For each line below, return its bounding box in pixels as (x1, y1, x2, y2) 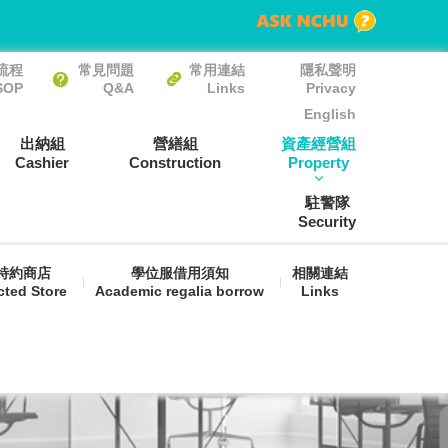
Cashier (15, 154, 69, 171)
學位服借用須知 (130, 265, 229, 281)
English (304, 106, 356, 122)
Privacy (306, 80, 356, 96)
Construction (129, 154, 221, 171)
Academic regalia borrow (95, 283, 264, 299)
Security (298, 213, 356, 230)
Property (288, 154, 349, 171)
